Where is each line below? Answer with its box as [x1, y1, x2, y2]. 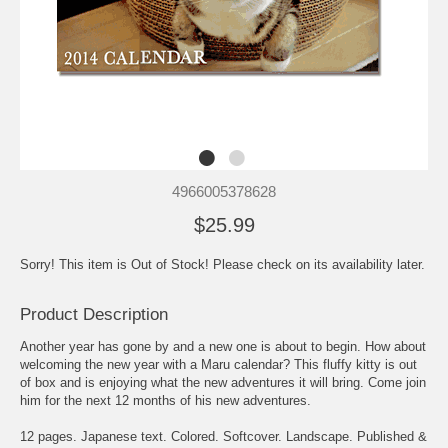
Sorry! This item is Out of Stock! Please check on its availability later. [20, 256, 425, 272]
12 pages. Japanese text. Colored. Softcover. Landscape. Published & [20, 428, 427, 444]
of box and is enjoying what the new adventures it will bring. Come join [20, 374, 426, 390]
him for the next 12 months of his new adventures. [20, 392, 311, 408]
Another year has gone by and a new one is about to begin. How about [20, 338, 426, 354]
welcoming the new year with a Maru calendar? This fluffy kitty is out [20, 356, 417, 372]
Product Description [20, 304, 168, 324]
